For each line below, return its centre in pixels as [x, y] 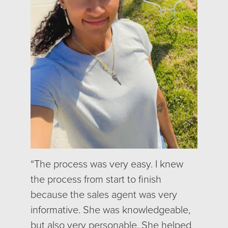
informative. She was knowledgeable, [110, 209]
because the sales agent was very [104, 194]
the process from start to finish [96, 179]
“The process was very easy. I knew [107, 164]
